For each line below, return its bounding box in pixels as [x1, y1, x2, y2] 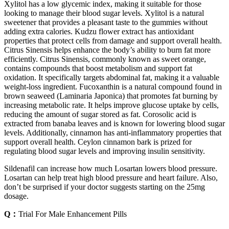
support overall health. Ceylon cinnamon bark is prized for [4, 137, 192, 146]
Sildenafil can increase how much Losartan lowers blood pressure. [4, 164, 217, 173]
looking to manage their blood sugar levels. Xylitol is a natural [4, 8, 204, 17]
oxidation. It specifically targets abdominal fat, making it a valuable [4, 73, 219, 82]
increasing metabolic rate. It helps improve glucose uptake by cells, [4, 100, 219, 109]
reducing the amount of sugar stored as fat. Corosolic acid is [4, 109, 196, 119]
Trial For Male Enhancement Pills [18, 209, 127, 218]
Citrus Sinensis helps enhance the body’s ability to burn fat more [4, 45, 211, 54]
